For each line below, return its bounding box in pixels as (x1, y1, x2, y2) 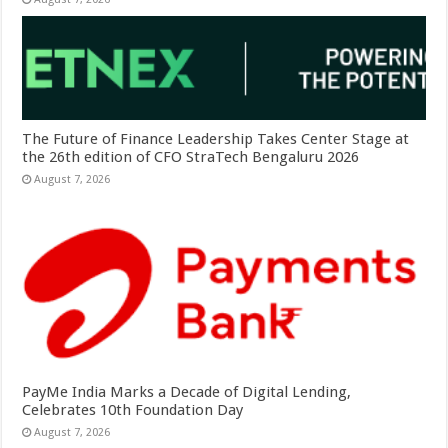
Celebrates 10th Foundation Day (22, 400, 244, 419)
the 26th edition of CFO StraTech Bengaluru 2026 (22, 147, 364, 166)
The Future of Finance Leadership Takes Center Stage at (22, 129, 410, 148)
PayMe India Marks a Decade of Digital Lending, (22, 382, 352, 401)
